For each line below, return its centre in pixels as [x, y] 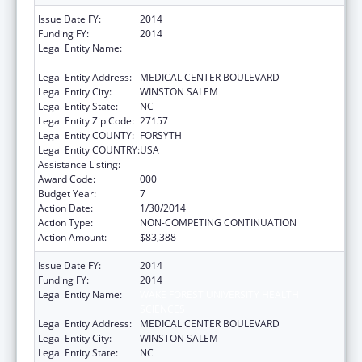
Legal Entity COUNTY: [86, 135]
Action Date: [65, 208]
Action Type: [65, 222]
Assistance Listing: [79, 164]
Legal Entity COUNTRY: [89, 149]
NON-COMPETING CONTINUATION [218, 222]
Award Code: [67, 179]
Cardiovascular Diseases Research [218, 164]
